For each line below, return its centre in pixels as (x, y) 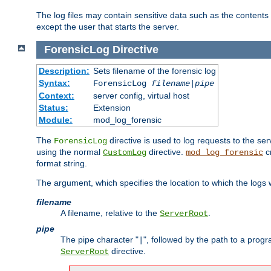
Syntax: (54, 83)
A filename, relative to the (110, 213)
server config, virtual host (141, 95)
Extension (112, 107)
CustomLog (125, 152)
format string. (62, 163)
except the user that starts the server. (108, 27)
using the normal (70, 152)
